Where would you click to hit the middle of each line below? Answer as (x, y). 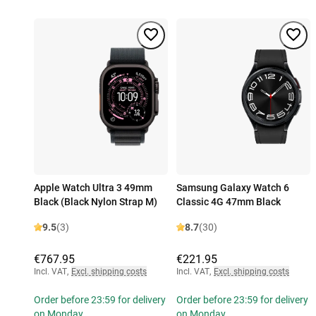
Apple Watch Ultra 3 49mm (93, 188)
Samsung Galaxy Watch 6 (233, 188)
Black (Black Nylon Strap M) (96, 202)
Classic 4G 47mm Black (229, 202)
